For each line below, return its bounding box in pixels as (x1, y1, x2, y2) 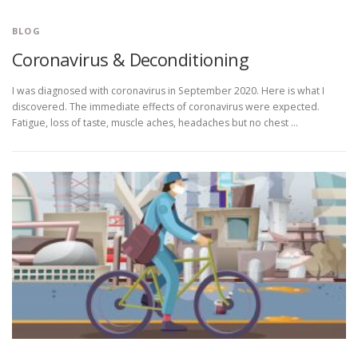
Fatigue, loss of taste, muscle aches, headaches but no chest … (12, 116, 298, 130)
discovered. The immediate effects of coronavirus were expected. (12, 100, 320, 114)
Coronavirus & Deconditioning (12, 47, 249, 71)
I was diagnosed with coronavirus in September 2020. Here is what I (12, 84, 324, 98)
